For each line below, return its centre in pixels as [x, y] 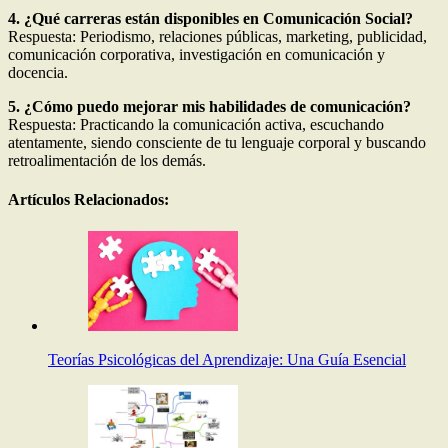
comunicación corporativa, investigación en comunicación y [196, 55]
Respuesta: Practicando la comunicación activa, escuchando [196, 125]
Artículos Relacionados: [88, 200]
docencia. [38, 73]
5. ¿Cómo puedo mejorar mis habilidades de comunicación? [209, 107]
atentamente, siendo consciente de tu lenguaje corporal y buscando [217, 143]
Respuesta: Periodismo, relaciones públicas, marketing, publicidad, [217, 37]
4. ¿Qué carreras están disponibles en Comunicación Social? [210, 19]
